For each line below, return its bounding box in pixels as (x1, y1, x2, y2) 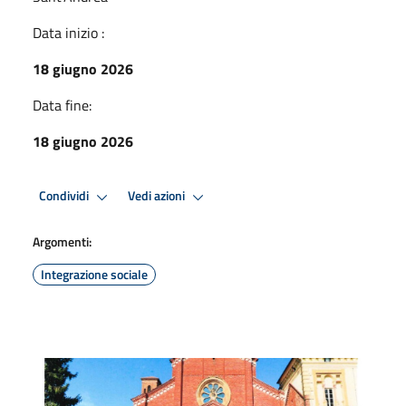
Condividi (39, 186, 92, 207)
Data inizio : (33, 21, 104, 43)
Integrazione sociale (41, 264, 148, 284)
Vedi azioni (128, 186, 188, 207)
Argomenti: (33, 231, 92, 251)
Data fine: (33, 93, 92, 116)
